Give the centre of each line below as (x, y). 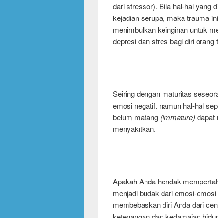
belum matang (136, 117)
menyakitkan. (134, 128)
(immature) (178, 117)
